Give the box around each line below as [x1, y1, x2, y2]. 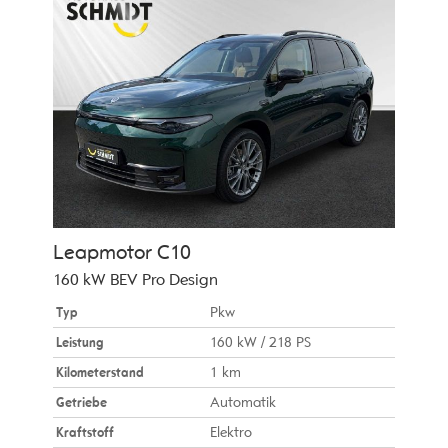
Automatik [210, 393, 277, 411]
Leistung [55, 333, 103, 351]
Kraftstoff [55, 423, 114, 441]
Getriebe [55, 393, 107, 411]
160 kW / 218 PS [210, 333, 312, 351]
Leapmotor [52, 239, 152, 265]
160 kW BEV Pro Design [52, 269, 218, 290]
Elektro [210, 423, 253, 441]
